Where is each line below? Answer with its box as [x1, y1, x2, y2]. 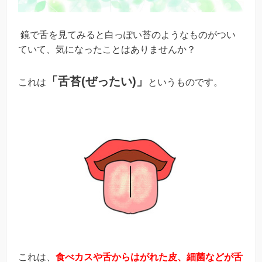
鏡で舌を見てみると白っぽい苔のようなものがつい [20, 30, 236, 40]
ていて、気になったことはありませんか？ [18, 44, 196, 55]
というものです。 [148, 77, 223, 87]
